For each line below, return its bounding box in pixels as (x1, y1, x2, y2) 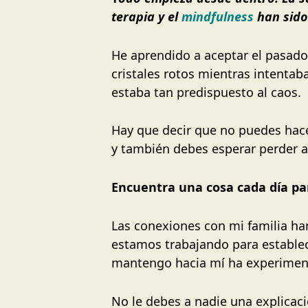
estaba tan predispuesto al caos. (111, 83, 301, 100)
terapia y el (111, 8, 181, 25)
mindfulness (181, 8, 254, 25)
